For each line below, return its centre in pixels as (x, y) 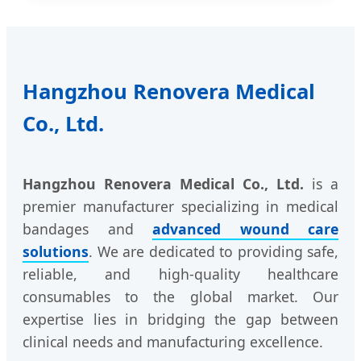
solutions (56, 252)
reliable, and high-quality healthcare (180, 274)
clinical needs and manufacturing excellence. (173, 342)
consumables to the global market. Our (180, 297)
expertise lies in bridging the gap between (180, 320)
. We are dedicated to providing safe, (214, 252)
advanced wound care (245, 229)
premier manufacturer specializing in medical (180, 207)
